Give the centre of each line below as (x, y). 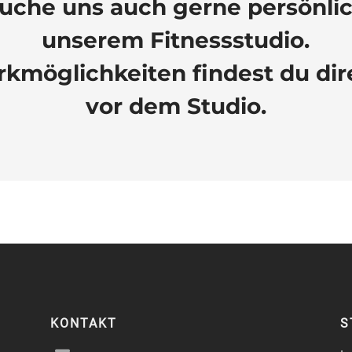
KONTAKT (83, 323)
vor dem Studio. (176, 106)
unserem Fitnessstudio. (176, 40)
